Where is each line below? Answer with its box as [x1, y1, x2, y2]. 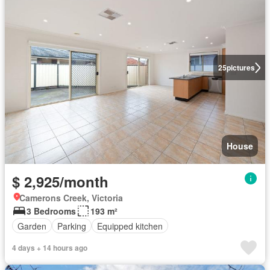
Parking [57, 219, 86, 232]
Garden [17, 219, 46, 232]
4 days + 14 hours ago [12, 242, 87, 253]
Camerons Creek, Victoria [19, 192, 123, 204]
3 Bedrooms [27, 205, 76, 217]
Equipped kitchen [97, 219, 163, 232]
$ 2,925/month [12, 171, 108, 192]
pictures [226, 62, 255, 73]
